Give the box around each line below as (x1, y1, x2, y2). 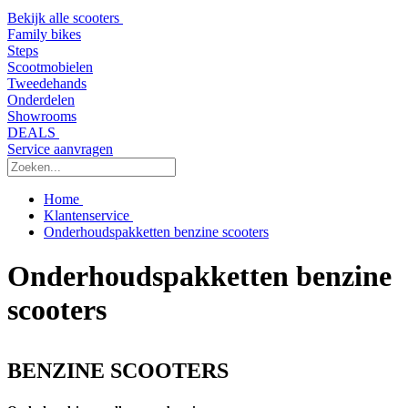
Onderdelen (7, 92, 75, 107)
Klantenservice (44, 208, 133, 223)
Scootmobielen (7, 59, 93, 75)
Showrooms (7, 108, 76, 124)
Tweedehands (7, 76, 87, 91)
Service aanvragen (7, 141, 113, 157)
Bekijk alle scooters (7, 10, 123, 25)
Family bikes (7, 26, 81, 42)
